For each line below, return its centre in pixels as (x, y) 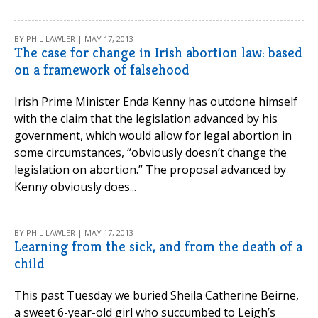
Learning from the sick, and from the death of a (158, 247)
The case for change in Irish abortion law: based (158, 53)
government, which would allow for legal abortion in (153, 136)
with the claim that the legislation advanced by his (146, 119)
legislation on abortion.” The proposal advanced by (150, 170)
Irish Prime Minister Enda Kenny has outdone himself (156, 102)
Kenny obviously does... (75, 187)
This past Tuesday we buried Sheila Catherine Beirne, (157, 295)
